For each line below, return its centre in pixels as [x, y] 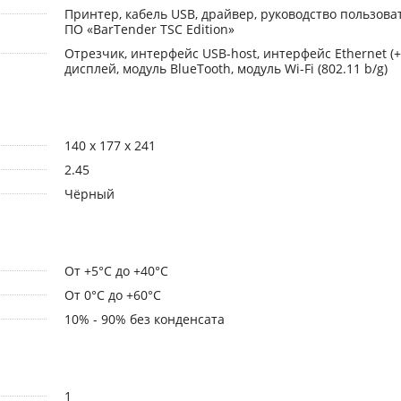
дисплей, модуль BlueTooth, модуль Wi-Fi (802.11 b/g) [226, 69]
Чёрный [89, 194]
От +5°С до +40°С [116, 271]
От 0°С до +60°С [112, 295]
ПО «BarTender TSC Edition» [149, 30]
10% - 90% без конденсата [144, 320]
